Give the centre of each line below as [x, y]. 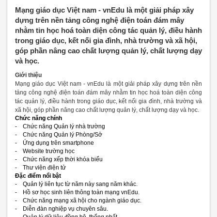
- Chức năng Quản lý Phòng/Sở [59, 135]
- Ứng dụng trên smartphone [54, 143]
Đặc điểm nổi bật [38, 176]
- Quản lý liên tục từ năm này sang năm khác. [76, 184]
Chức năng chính [39, 118]
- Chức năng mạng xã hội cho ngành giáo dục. [78, 201]
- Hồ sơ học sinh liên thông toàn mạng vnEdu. [77, 192]
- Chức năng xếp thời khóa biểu [59, 159]
